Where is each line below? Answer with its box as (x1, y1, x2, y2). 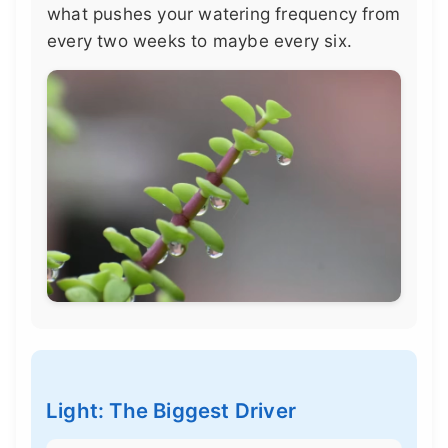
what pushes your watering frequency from (47, 3, 401, 24)
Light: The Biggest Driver (46, 398, 296, 424)
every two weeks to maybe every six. (47, 30, 353, 51)
